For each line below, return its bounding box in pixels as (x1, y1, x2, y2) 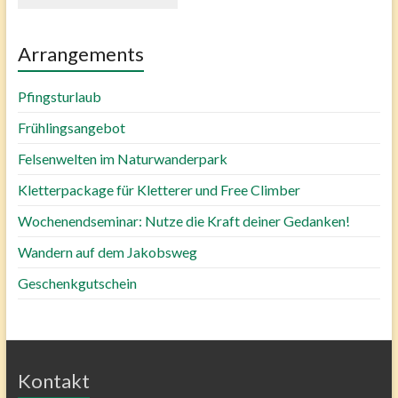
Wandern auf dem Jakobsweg (17, 243, 197, 260)
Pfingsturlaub (17, 87, 101, 105)
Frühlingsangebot (17, 118, 125, 136)
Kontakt (17, 368, 90, 393)
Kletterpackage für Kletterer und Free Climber (17, 180, 300, 198)
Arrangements (17, 41, 144, 66)
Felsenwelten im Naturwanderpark (17, 149, 227, 167)
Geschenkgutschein (17, 274, 137, 291)
